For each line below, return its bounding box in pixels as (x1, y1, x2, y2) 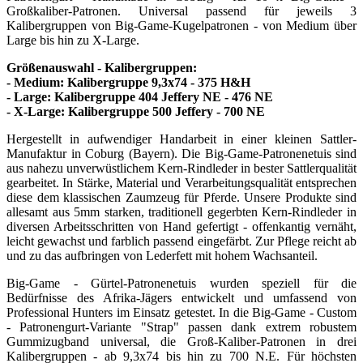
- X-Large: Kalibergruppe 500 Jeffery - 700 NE (6, 104, 265, 118)
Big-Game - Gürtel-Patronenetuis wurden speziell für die (6, 275, 357, 290)
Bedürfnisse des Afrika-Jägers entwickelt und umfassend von (6, 290, 357, 305)
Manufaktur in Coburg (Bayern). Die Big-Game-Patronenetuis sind (6, 146, 357, 160)
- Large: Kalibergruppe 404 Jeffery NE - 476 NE (6, 89, 273, 104)
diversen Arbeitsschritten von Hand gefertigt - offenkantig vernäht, (6, 219, 357, 233)
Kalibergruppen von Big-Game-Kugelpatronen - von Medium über (6, 18, 357, 32)
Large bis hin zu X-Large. (6, 32, 139, 47)
